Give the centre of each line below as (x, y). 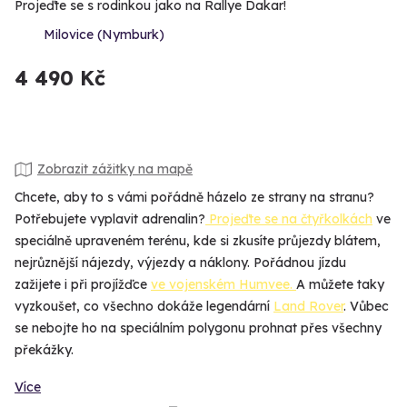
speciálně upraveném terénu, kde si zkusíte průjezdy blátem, (198, 240)
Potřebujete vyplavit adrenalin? (110, 218)
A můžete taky (340, 284)
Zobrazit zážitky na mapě (115, 169)
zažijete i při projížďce (83, 284)
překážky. (46, 349)
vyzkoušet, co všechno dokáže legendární (144, 306)
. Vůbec (366, 306)
